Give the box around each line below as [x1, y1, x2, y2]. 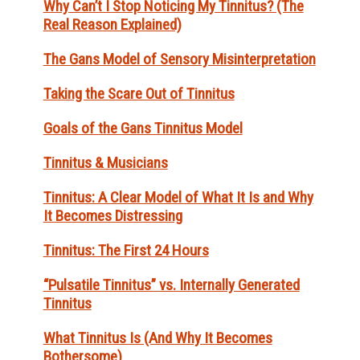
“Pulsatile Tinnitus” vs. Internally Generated [43, 276, 300, 295]
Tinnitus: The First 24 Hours [43, 241, 209, 260]
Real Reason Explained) [43, 15, 182, 35]
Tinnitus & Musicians [43, 153, 168, 173]
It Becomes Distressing [43, 207, 182, 226]
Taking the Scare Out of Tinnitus [43, 84, 235, 104]
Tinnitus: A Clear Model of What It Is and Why [43, 188, 313, 207]
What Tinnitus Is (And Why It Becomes [43, 329, 272, 348]
